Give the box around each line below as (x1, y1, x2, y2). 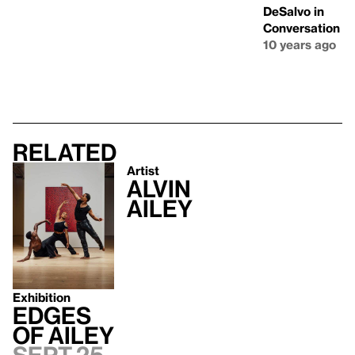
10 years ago (263, 37, 336, 52)
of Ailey (13, 322, 114, 349)
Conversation (263, 21, 340, 36)
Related (13, 139, 116, 166)
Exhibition (13, 290, 71, 305)
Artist (127, 163, 159, 178)
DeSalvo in (263, 4, 324, 19)
